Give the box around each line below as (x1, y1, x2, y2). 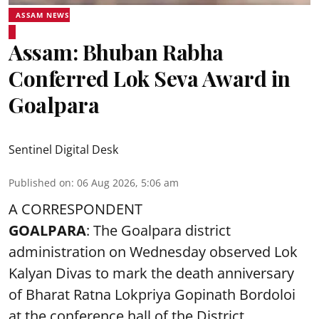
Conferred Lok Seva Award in (9, 64, 291, 93)
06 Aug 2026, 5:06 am (77, 176, 179, 189)
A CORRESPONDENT (9, 199, 142, 219)
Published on (9, 176, 71, 189)
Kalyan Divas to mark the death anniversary (9, 263, 294, 283)
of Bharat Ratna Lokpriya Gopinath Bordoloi (9, 285, 296, 304)
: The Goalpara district (86, 221, 231, 240)
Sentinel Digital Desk (9, 142, 118, 157)
